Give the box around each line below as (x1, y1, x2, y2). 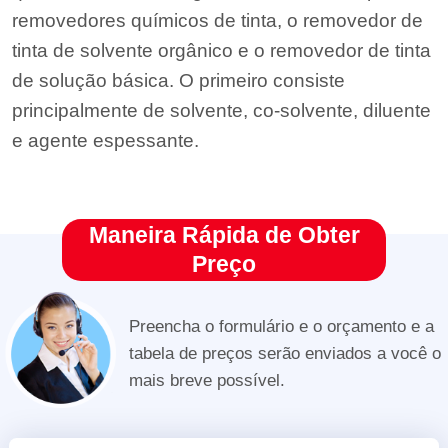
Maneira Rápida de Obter (88, 221, 360, 248)
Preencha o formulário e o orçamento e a (128, 316, 434, 337)
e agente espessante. (12, 129, 200, 151)
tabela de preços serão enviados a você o (128, 343, 441, 364)
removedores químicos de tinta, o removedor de (12, 9, 424, 31)
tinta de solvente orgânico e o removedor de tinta (12, 39, 432, 61)
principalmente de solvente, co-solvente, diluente (12, 99, 432, 121)
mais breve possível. (128, 370, 285, 391)
